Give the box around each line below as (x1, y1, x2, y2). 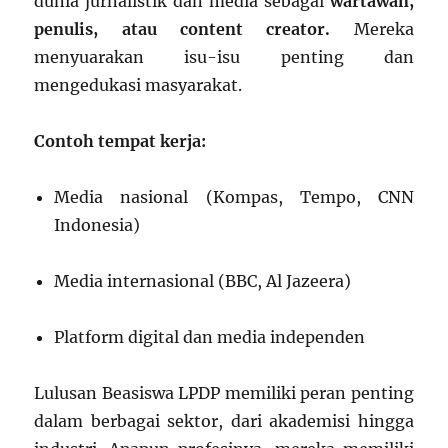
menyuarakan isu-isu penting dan (34, 47, 414, 67)
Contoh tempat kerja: (34, 131, 207, 151)
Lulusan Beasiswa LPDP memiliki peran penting (34, 383, 414, 403)
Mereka (330, 19, 414, 39)
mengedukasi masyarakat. (34, 75, 243, 95)
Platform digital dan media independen (54, 327, 366, 347)
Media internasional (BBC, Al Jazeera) (54, 271, 352, 291)
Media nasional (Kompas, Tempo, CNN (54, 187, 414, 207)
